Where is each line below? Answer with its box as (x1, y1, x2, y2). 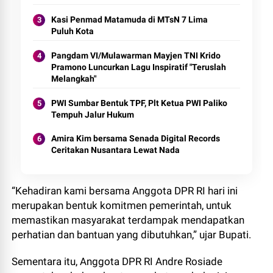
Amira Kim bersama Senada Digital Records (51, 133, 221, 143)
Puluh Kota (51, 26, 94, 36)
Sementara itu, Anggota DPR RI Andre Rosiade (12, 255, 223, 268)
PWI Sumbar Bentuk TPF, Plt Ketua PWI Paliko (51, 98, 228, 108)
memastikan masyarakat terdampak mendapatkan (12, 214, 245, 226)
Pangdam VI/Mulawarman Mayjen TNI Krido (51, 51, 221, 60)
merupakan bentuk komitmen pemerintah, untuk (12, 199, 232, 211)
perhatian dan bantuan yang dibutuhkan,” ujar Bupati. (12, 229, 252, 241)
